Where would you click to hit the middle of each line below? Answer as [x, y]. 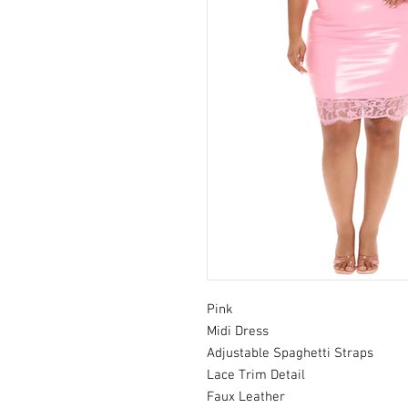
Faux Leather [246, 397]
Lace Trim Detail [256, 375]
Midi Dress [238, 331]
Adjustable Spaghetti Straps [290, 353]
